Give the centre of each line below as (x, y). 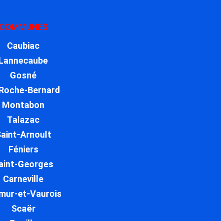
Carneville (23, 179)
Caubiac (23, 46)
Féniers (23, 149)
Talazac (23, 120)
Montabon (23, 105)
